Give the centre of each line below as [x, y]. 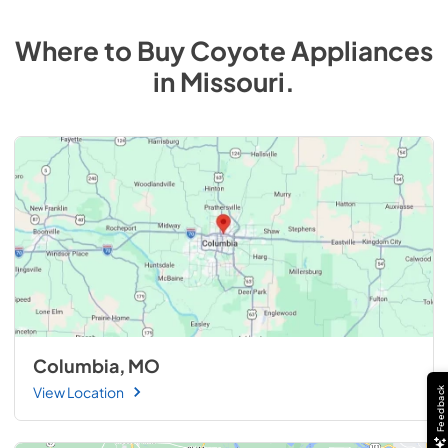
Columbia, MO [96, 366]
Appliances [362, 50]
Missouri [232, 81]
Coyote [238, 50]
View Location [78, 391]
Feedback [440, 407]
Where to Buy [102, 50]
